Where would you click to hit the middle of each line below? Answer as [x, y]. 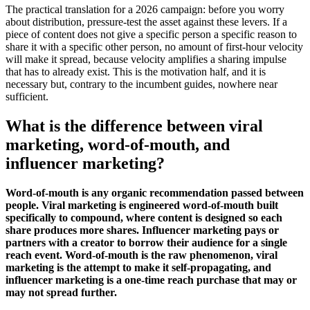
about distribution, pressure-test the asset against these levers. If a [146, 21]
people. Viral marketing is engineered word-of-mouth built [142, 205]
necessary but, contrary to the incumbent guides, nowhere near [142, 84]
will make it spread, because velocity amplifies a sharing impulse [146, 59]
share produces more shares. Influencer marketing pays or [142, 230]
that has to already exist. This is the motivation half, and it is [136, 71]
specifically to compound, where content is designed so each [144, 217]
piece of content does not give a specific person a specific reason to [151, 34]
